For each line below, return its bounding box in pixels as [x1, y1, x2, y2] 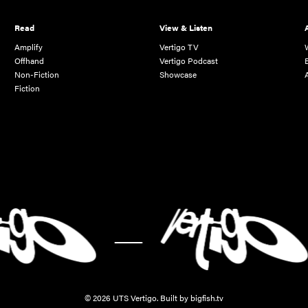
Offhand [14, 54, 45, 67]
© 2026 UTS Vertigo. [85, 291, 160, 304]
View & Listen [159, 21, 213, 34]
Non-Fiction [14, 67, 60, 80]
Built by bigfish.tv [160, 291, 223, 304]
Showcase [159, 67, 197, 80]
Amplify [14, 40, 43, 53]
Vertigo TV [159, 40, 199, 53]
